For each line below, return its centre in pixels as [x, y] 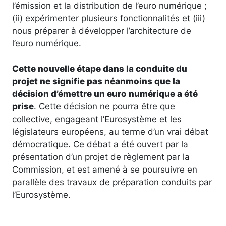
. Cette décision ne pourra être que [104, 106]
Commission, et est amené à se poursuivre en [105, 169]
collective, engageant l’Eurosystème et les [97, 119]
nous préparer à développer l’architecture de [102, 30]
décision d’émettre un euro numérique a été [105, 93]
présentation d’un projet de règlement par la [101, 156]
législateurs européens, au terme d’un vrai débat [110, 131]
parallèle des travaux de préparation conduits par [112, 182]
